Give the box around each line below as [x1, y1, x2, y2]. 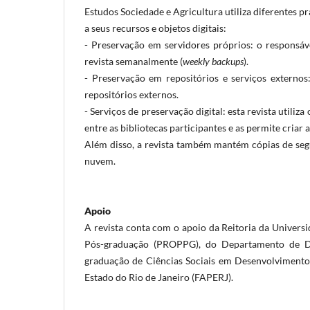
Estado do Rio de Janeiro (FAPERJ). [84, 271, 233, 283]
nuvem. [84, 155, 116, 167]
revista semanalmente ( [84, 55, 183, 67]
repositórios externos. [84, 89, 179, 100]
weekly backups [183, 55, 244, 67]
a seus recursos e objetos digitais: [84, 22, 226, 34]
